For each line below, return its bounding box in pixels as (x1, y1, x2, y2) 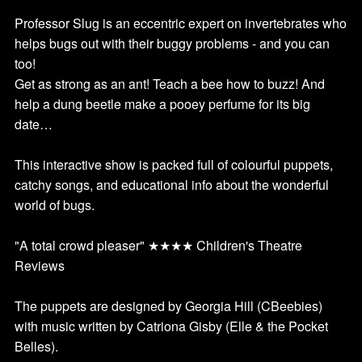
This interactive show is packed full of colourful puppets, (15, 155, 333, 175)
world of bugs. (15, 196, 95, 215)
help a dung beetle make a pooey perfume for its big (15, 95, 310, 114)
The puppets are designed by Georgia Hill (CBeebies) (15, 297, 322, 316)
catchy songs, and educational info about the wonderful (15, 175, 329, 195)
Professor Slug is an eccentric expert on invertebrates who (15, 14, 347, 33)
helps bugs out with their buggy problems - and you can (15, 34, 330, 53)
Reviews (15, 256, 65, 276)
